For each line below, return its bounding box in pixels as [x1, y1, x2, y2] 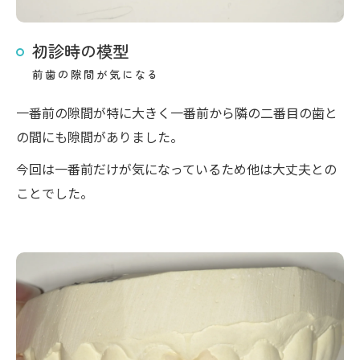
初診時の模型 [32, 39, 129, 63]
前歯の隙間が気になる [32, 66, 161, 82]
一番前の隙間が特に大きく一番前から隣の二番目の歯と [16, 103, 337, 122]
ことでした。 [16, 183, 93, 202]
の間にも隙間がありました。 [16, 127, 183, 146]
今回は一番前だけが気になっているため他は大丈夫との [16, 159, 337, 178]
